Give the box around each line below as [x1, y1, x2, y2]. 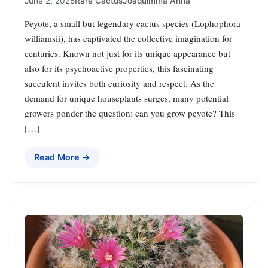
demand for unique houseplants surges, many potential [25, 92, 229, 104]
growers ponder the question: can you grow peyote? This [25, 106, 235, 119]
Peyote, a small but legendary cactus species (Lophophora [25, 17, 240, 29]
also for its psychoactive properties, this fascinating [25, 62, 214, 74]
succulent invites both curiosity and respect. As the [25, 77, 214, 89]
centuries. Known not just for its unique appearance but [25, 47, 230, 59]
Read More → [34, 151, 90, 162]
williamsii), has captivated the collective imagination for [25, 32, 232, 44]
